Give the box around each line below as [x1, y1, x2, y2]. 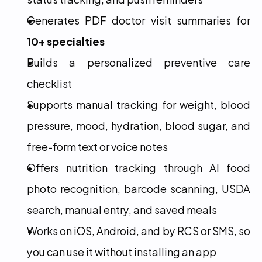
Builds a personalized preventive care [27, 53, 250, 70]
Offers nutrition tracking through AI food [27, 158, 250, 175]
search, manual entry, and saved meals [27, 201, 217, 218]
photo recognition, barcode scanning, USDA [27, 180, 250, 196]
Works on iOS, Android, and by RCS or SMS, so [27, 222, 250, 239]
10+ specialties [27, 32, 105, 49]
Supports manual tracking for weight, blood [27, 95, 250, 112]
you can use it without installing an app [27, 243, 216, 260]
